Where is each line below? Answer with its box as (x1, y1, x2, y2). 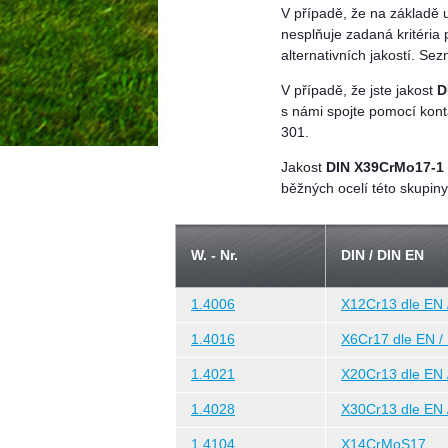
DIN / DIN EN (341, 248, 424, 264)
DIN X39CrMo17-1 (326, 159, 444, 175)
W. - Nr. (191, 248, 238, 264)
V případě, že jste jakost (281, 83, 437, 99)
